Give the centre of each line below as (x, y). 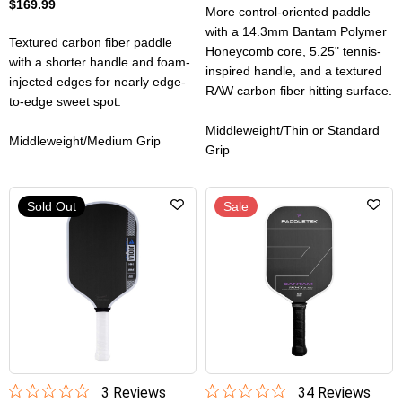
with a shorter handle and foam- (100, 62)
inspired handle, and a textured (294, 71)
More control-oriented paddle (288, 12)
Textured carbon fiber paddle (91, 43)
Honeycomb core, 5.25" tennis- (293, 52)
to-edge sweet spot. (65, 102)
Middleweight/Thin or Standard (293, 131)
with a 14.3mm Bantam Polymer (296, 32)
